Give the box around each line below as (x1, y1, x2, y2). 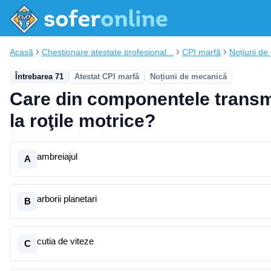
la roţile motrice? (10, 111, 155, 131)
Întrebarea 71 (15, 72, 64, 81)
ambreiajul (37, 151, 77, 162)
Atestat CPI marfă (74, 72, 139, 81)
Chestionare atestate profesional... (42, 47, 174, 57)
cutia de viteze (37, 236, 94, 246)
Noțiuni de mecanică (150, 72, 227, 81)
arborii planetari (37, 194, 97, 204)
